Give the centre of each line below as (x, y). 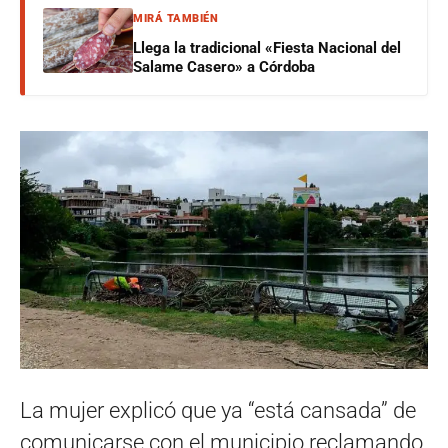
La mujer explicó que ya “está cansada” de (218, 411)
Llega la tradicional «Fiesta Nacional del (267, 48)
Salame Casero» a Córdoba (224, 67)
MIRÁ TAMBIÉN (175, 19)
